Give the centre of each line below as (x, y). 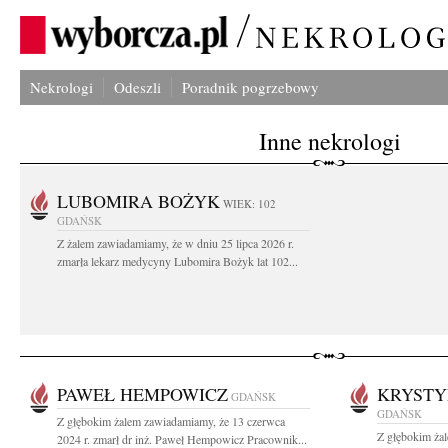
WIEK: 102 (249, 203)
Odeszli (137, 87)
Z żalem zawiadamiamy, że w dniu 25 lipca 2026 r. (175, 243)
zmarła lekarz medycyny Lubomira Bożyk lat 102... (177, 261)
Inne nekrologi (330, 141)
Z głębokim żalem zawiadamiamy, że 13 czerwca (171, 421)
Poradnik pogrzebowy (250, 87)
